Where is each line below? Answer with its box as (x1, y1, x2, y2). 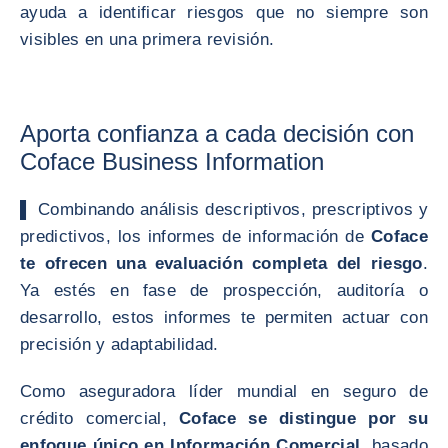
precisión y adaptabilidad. (20, 335, 219, 354)
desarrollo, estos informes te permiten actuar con (20, 308, 428, 327)
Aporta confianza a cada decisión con (20, 120, 414, 147)
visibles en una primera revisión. (20, 30, 275, 49)
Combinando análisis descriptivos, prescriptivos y (32, 200, 428, 219)
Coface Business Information (20, 148, 324, 175)
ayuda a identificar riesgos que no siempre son (20, 3, 428, 22)
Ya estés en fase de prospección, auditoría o (20, 281, 428, 300)
